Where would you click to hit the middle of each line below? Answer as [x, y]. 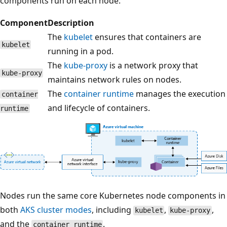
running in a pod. [81, 51]
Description [71, 23]
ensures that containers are [147, 37]
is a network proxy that [153, 66]
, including [112, 210]
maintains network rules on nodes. [115, 80]
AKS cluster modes [56, 210]
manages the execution [180, 94]
